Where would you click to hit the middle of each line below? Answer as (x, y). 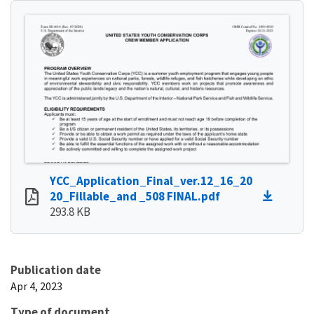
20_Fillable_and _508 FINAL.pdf (135, 196)
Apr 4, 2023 (36, 286)
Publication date (56, 269)
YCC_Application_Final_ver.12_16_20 (151, 180)
